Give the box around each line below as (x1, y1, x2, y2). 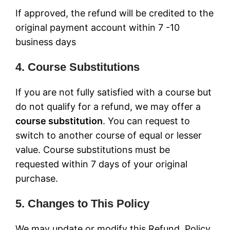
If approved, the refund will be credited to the (15, 8, 214, 18)
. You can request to (103, 116, 190, 126)
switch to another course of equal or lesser (15, 130, 202, 141)
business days (15, 36, 76, 47)
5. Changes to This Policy (15, 197, 149, 210)
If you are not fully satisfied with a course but (15, 87, 212, 98)
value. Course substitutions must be (15, 144, 170, 155)
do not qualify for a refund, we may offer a (15, 101, 201, 112)
